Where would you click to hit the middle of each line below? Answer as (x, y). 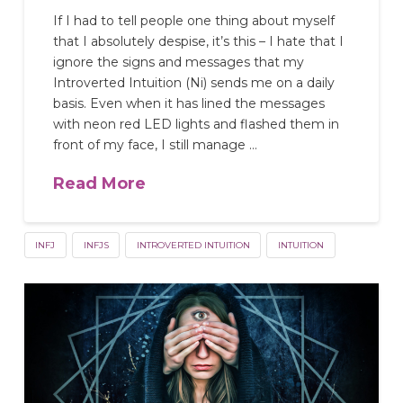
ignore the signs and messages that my (179, 63)
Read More (100, 183)
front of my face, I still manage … (156, 145)
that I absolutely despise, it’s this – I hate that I (199, 42)
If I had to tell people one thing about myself (194, 21)
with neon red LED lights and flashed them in (197, 125)
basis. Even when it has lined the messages (189, 104)
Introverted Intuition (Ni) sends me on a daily (194, 83)
